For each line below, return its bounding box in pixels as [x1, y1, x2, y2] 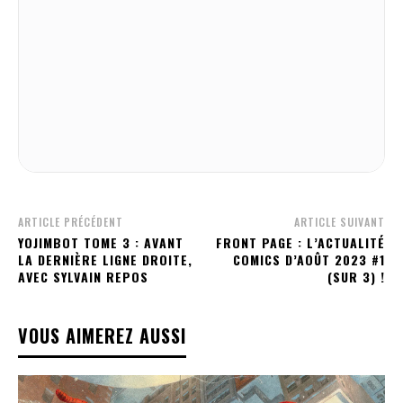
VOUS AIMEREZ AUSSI [18, 322, 186, 350]
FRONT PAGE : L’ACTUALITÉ [215, 233, 385, 253]
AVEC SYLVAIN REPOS [18, 267, 148, 287]
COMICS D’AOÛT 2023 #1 [232, 250, 385, 270]
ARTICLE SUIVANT [293, 214, 385, 230]
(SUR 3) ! [327, 267, 385, 287]
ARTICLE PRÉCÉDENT [18, 214, 123, 230]
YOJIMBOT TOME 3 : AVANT [18, 233, 184, 253]
